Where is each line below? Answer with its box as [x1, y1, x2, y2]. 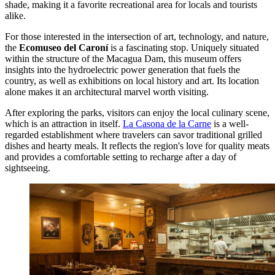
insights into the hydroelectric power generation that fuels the [5, 64, 240, 76]
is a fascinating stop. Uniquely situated [108, 42, 259, 53]
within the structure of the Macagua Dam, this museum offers [5, 53, 241, 64]
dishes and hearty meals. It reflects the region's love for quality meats [5, 141, 269, 152]
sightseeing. [5, 163, 50, 174]
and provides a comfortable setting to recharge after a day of [5, 152, 236, 163]
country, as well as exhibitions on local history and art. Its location [5, 76, 259, 87]
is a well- [211, 118, 249, 130]
